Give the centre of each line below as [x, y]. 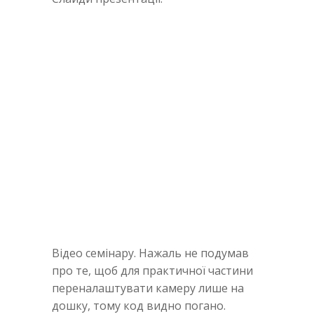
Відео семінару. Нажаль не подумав [150, 253]
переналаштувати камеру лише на [148, 288]
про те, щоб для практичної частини [152, 270]
